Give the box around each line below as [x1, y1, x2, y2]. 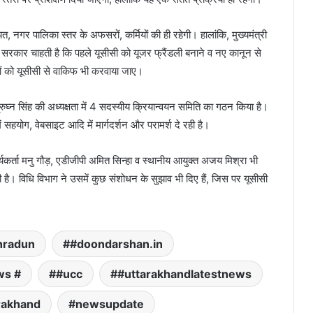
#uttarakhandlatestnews [117, 267, 252, 281]
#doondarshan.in [70, 237, 163, 251]
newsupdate [75, 297, 144, 311]
